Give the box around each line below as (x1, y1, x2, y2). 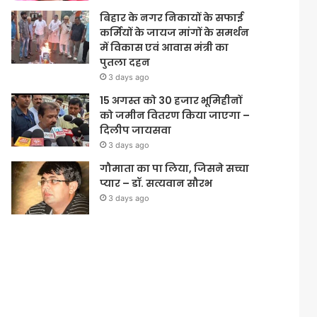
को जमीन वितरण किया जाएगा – (100, 108, 250, 123)
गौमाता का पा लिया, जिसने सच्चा (100, 161, 250, 176)
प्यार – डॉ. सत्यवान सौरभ (100, 176, 213, 191)
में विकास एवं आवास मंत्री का (100, 40, 229, 55)
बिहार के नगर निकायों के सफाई (100, 11, 244, 25)
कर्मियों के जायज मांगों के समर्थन (100, 25, 250, 40)
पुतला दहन (100, 55, 151, 70)
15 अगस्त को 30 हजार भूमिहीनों (100, 93, 243, 108)
